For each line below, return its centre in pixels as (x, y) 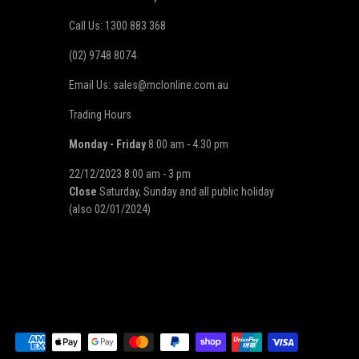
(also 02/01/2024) (110, 209)
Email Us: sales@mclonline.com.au (149, 85)
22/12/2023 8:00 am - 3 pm (130, 173)
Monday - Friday (107, 144)
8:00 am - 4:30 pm (187, 144)
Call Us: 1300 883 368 (117, 25)
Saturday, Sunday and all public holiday (186, 191)
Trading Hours (100, 114)
